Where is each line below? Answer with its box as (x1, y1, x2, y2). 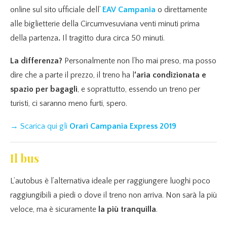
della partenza (10, 33, 58, 43)
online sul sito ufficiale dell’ (10, 5, 102, 15)
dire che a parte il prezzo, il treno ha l (10, 70, 134, 80)
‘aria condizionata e (134, 70, 206, 80)
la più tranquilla (98, 205, 156, 214)
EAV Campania (102, 5, 156, 15)
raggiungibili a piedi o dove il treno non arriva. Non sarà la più (10, 191, 217, 200)
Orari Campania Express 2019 (69, 122, 176, 131)
